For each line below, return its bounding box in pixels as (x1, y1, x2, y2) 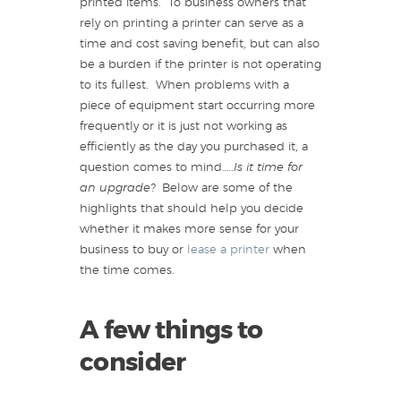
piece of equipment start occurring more (80, 100, 315, 113)
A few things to (80, 319, 263, 345)
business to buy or (80, 244, 187, 257)
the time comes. (80, 265, 175, 277)
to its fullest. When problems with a (80, 80, 289, 92)
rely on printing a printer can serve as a (80, 18, 303, 30)
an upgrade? (80, 183, 162, 195)
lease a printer (187, 244, 273, 257)
